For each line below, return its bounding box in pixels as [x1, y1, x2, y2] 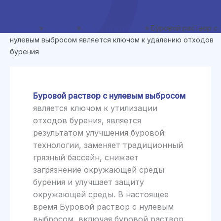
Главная [10, 24, 37, 32]
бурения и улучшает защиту [33, 177, 144, 187]
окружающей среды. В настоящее [33, 189, 169, 199]
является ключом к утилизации [33, 103, 157, 113]
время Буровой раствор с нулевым [33, 201, 174, 212]
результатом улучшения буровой [33, 127, 164, 138]
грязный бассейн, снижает [33, 152, 139, 162]
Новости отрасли [83, 24, 143, 32]
